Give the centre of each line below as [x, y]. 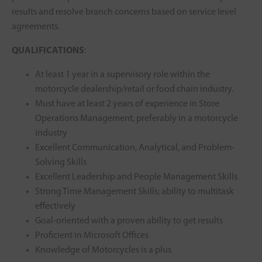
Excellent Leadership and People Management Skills [136, 177]
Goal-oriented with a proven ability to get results [129, 221]
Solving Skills [61, 163]
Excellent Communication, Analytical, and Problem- [135, 148]
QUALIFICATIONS [48, 51]
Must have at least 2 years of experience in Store [127, 104]
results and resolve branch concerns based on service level [124, 12]
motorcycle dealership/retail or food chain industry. [134, 89]
